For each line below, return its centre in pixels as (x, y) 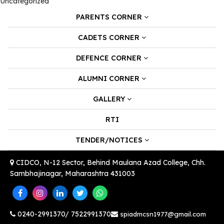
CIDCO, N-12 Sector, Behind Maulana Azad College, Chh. (110, 162)
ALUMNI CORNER (109, 78)
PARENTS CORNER (109, 17)
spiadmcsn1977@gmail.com (163, 214)
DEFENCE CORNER (109, 58)
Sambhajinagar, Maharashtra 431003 (72, 173)
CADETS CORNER (109, 37)
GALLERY (109, 99)
